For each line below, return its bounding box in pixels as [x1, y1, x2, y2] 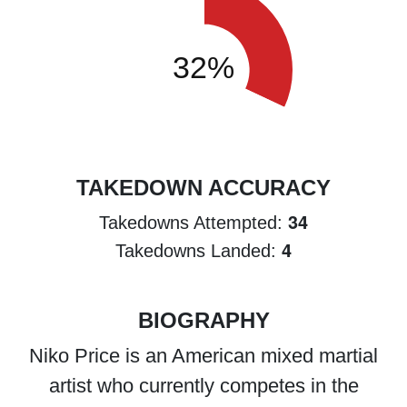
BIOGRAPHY [137, 308, 270, 333]
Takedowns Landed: [115, 241, 282, 261]
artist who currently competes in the [48, 374, 359, 397]
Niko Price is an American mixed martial [29, 344, 378, 367]
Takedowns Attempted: [99, 213, 288, 233]
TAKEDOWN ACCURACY [76, 175, 331, 200]
